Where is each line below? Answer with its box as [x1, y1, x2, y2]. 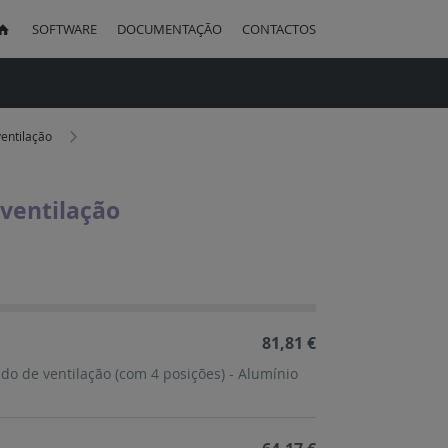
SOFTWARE [32, 20, 97, 38]
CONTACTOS [242, 20, 316, 38]
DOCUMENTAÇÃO [117, 20, 222, 38]
